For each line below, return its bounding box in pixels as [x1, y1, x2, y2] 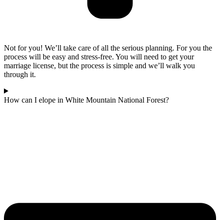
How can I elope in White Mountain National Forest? [4, 95, 169, 104]
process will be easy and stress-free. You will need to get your [4, 52, 194, 61]
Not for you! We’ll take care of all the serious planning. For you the [4, 43, 212, 52]
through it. [4, 70, 36, 79]
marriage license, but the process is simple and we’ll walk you [4, 61, 195, 70]
